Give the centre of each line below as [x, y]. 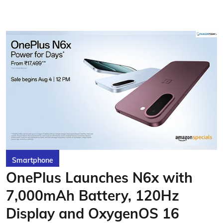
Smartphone [33, 160]
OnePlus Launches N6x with [99, 177]
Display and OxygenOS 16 [93, 213]
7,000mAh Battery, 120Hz [93, 195]
